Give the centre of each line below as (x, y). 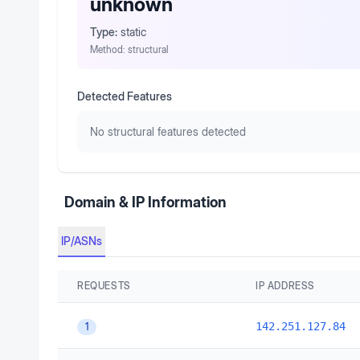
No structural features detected (168, 131)
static (133, 32)
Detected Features (125, 96)
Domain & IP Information (145, 202)
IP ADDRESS (285, 286)
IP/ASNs (82, 241)
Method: (109, 49)
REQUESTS (104, 286)
